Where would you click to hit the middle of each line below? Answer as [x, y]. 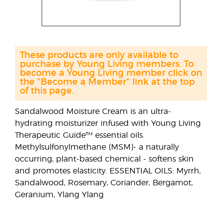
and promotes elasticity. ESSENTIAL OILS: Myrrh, [108, 171]
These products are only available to [99, 55]
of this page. [47, 91]
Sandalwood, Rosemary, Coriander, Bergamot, [104, 183]
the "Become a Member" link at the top [107, 82]
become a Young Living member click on [111, 73]
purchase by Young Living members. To [107, 64]
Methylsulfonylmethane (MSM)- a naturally [97, 147]
